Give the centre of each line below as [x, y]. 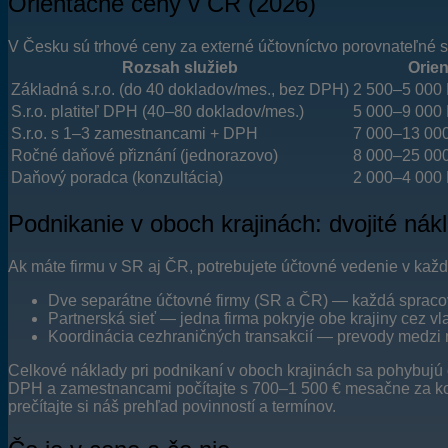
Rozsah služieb [180, 68]
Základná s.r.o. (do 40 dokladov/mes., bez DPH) [180, 90]
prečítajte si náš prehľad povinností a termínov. [172, 406]
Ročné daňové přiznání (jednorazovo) [144, 156]
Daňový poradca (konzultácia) [117, 178]
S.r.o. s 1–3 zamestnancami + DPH [134, 134]
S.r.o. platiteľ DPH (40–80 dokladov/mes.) [157, 112]
